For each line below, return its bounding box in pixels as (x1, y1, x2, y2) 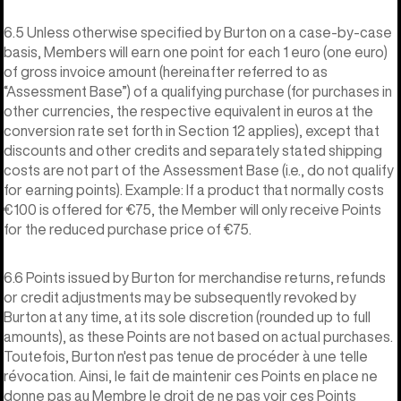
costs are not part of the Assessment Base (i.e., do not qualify (4, 162, 394, 177)
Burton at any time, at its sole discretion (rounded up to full (4, 309, 371, 324)
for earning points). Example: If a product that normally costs (4, 182, 384, 197)
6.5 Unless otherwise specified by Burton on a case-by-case (4, 24, 392, 39)
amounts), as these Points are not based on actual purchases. (4, 328, 393, 344)
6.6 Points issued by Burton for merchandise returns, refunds (4, 269, 386, 285)
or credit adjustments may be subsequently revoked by (4, 289, 356, 304)
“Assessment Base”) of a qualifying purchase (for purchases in (4, 83, 392, 98)
